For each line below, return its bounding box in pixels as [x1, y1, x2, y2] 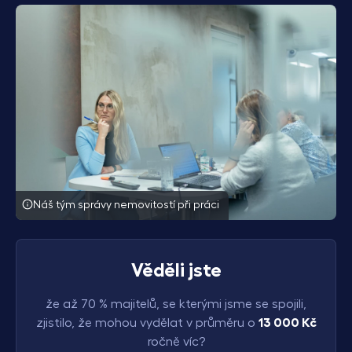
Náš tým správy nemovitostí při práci [33, 199, 219, 211]
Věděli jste [130, 260, 222, 280]
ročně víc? [147, 335, 205, 348]
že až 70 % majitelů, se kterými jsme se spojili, [46, 297, 306, 310]
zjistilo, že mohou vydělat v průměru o [35, 316, 258, 329]
